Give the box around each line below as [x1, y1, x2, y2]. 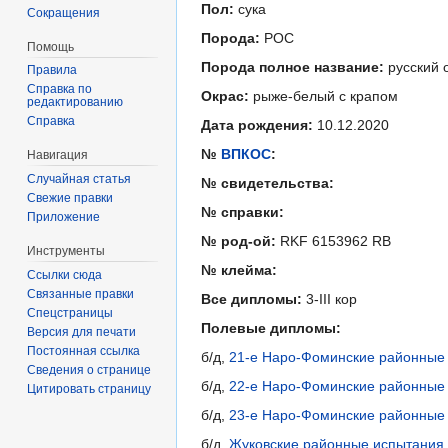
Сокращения [27, 5, 101, 20]
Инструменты [27, 244, 106, 259]
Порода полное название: [201, 59, 384, 76]
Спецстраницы [27, 305, 114, 320]
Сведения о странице [27, 362, 152, 377]
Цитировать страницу [27, 381, 152, 396]
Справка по [27, 82, 93, 97]
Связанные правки [27, 286, 135, 301]
